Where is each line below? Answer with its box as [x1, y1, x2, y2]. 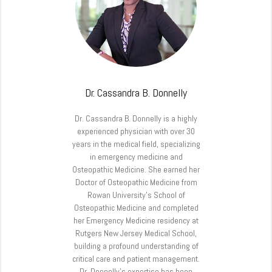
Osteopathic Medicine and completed [73, 202, 199, 213]
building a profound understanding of [73, 240, 199, 251]
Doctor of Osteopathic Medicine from [75, 176, 197, 188]
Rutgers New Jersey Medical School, [75, 227, 197, 239]
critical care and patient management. [72, 253, 200, 264]
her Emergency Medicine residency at [73, 214, 199, 226]
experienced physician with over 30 [77, 125, 195, 137]
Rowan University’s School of [87, 189, 185, 200]
